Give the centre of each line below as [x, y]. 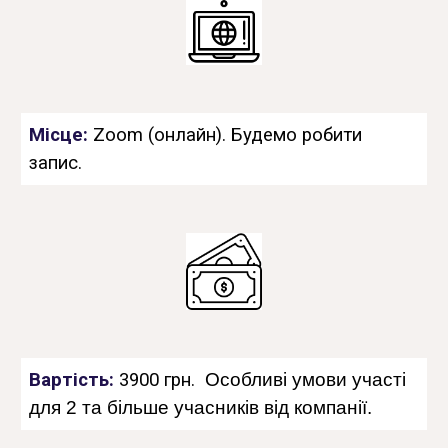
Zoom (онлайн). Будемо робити [228, 134]
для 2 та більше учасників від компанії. [201, 407]
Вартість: [74, 379]
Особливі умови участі [303, 379]
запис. [56, 162]
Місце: [61, 134]
